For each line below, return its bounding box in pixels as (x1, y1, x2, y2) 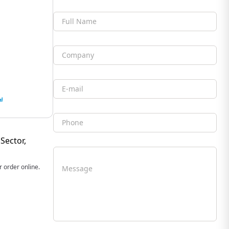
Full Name (61, 20, 96, 31)
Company (61, 54, 94, 64)
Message (61, 163, 92, 173)
